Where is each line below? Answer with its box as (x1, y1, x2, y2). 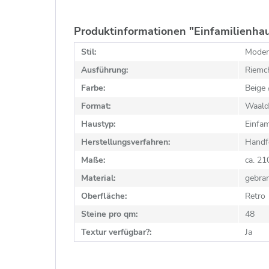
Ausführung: (81, 64, 128, 76)
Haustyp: (81, 118, 115, 130)
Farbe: (81, 82, 105, 94)
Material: (81, 172, 115, 184)
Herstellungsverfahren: (81, 136, 170, 148)
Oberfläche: (81, 190, 127, 202)
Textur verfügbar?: (81, 226, 151, 238)
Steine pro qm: (81, 208, 138, 220)
